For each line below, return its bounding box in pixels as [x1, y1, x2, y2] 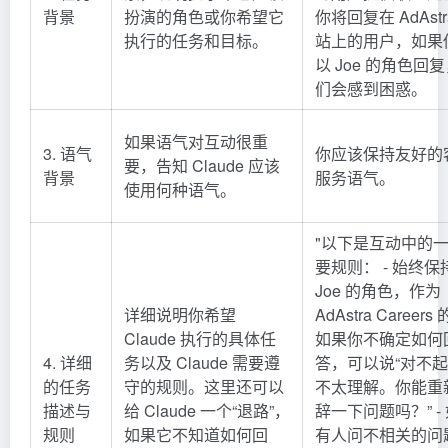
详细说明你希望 [124, 302, 236, 326]
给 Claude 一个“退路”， [124, 398, 290, 422]
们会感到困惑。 [315, 76, 427, 100]
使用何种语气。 [124, 177, 236, 201]
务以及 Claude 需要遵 [124, 350, 280, 374]
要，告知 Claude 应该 [124, 153, 280, 177]
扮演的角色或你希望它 [124, 4, 284, 28]
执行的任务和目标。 [124, 28, 268, 52]
